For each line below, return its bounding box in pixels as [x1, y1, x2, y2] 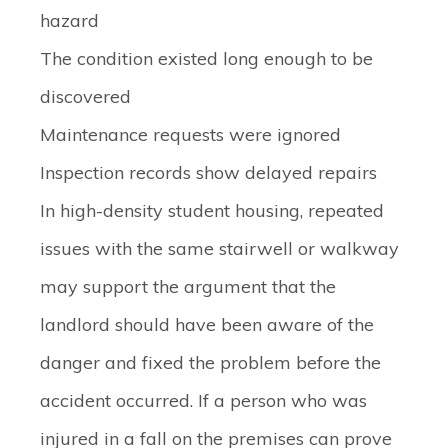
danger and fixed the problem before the [40, 351, 381, 374]
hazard [40, 9, 99, 32]
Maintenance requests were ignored [40, 123, 341, 146]
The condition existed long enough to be [40, 47, 373, 70]
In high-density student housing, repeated [40, 199, 384, 222]
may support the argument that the [40, 275, 336, 298]
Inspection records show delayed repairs [40, 161, 377, 184]
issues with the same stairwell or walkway [40, 237, 399, 260]
